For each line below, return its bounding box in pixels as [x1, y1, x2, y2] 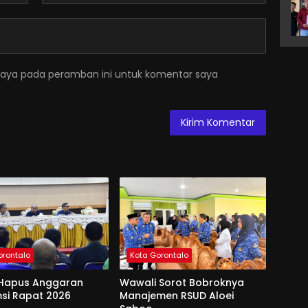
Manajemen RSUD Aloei [119, 289, 234, 303]
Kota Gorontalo [129, 250, 188, 261]
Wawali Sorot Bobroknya [119, 276, 244, 290]
